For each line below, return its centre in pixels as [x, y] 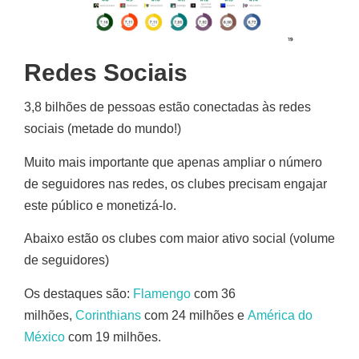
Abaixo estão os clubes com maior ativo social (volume [179, 239]
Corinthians [108, 315]
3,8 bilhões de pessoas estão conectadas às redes [167, 107]
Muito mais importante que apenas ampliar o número [173, 162]
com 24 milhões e [194, 315]
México [44, 337]
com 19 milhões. [113, 337]
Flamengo [162, 293]
